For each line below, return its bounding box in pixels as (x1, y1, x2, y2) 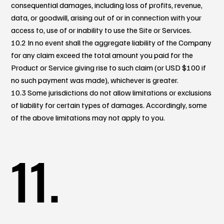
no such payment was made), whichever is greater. (11, 74, 179, 85)
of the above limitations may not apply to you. (11, 112, 165, 122)
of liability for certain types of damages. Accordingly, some (11, 99, 207, 110)
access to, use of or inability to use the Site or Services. (11, 24, 192, 35)
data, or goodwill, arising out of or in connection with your (11, 12, 202, 22)
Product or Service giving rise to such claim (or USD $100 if (11, 62, 206, 72)
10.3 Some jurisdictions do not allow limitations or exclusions (11, 87, 212, 97)
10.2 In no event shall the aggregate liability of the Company (11, 37, 212, 47)
